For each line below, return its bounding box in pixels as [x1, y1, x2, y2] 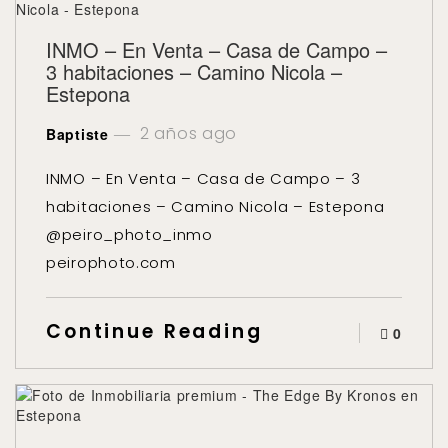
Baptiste [46, 124, 109, 144]
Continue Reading [46, 318, 263, 345]
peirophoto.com [46, 252, 176, 273]
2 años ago [135, 122, 238, 145]
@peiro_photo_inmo [46, 224, 213, 245]
